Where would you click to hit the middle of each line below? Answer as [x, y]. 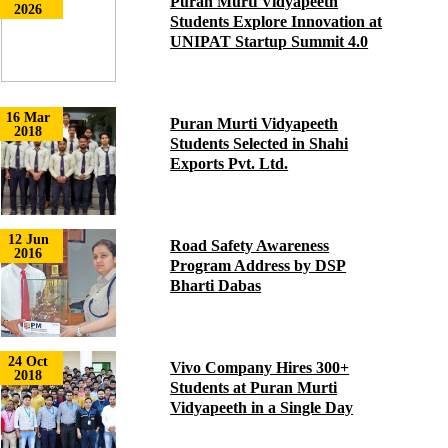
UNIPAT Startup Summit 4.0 [269, 41]
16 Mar [28, 117]
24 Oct [28, 361]
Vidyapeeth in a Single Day [262, 407]
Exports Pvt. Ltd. [229, 163]
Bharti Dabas [216, 285]
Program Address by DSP [258, 265]
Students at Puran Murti [254, 387]
